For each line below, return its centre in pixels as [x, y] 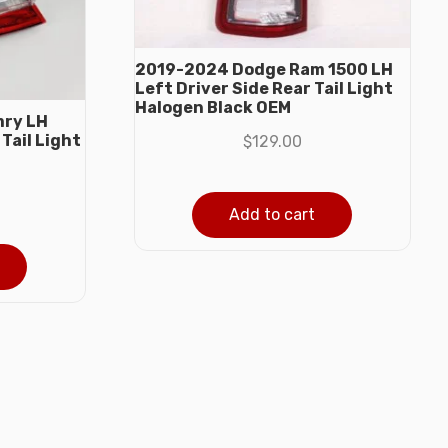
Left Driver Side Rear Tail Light [263, 88]
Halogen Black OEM [212, 107]
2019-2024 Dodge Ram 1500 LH [263, 69]
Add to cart [272, 214]
